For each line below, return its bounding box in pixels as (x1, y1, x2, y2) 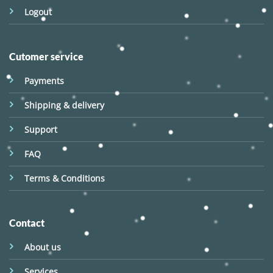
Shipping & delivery (24, 99, 104, 112)
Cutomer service (9, 51, 83, 63)
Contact (9, 217, 44, 229)
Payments (24, 75, 64, 87)
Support (24, 124, 57, 136)
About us (24, 241, 61, 253)
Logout (24, 6, 52, 18)
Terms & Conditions (24, 172, 105, 185)
